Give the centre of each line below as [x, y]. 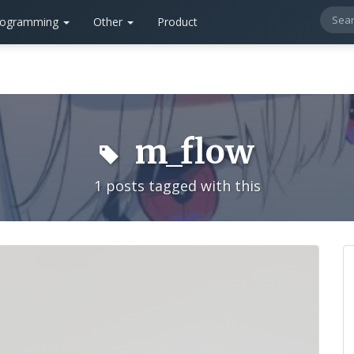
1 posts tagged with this [177, 186]
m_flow [190, 152]
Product [177, 22]
